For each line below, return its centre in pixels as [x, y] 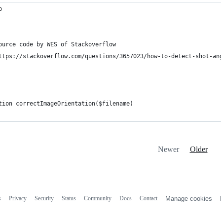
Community [97, 198]
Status [69, 198]
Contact [148, 198]
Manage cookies [188, 199]
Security [44, 198]
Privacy [18, 198]
